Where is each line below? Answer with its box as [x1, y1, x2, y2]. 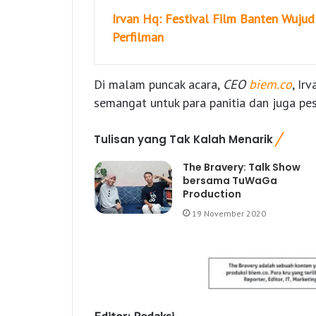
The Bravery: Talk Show [182, 160, 300, 175]
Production [182, 187, 241, 202]
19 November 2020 [191, 208, 266, 219]
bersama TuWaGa [182, 174, 277, 188]
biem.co [249, 76, 292, 93]
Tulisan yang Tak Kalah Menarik [94, 132, 273, 147]
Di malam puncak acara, [94, 76, 223, 93]
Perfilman [112, 29, 164, 46]
